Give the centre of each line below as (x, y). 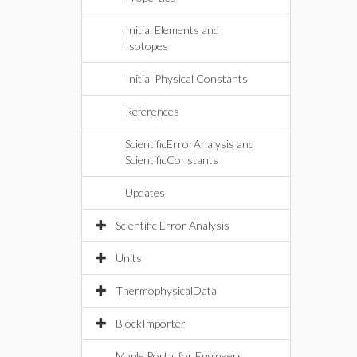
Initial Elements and (172, 30)
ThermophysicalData (166, 290)
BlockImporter (151, 323)
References (152, 111)
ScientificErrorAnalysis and (190, 144)
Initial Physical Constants (186, 78)
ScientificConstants (172, 160)
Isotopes (147, 46)
